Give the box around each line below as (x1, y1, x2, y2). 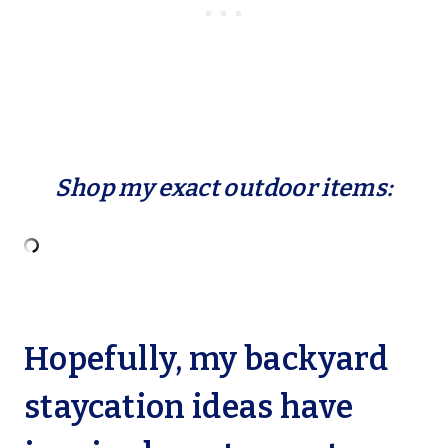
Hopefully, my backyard (24, 340, 388, 379)
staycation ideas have (24, 388, 354, 427)
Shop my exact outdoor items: (55, 174, 393, 203)
